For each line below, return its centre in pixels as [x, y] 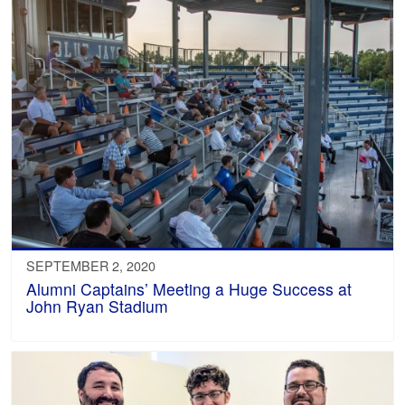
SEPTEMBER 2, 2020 [91, 266]
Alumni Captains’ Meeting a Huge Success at [189, 289]
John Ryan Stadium [98, 306]
